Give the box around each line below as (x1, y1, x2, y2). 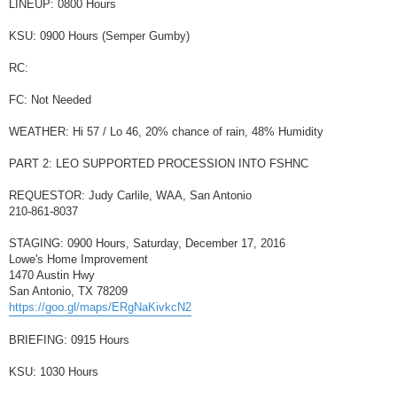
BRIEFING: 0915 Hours (9, 333, 129, 346)
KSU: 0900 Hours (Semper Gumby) (9, 29, 190, 43)
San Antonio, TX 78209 (9, 284, 128, 298)
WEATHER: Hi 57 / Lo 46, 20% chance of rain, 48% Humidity (9, 125, 323, 138)
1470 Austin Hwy (9, 269, 95, 282)
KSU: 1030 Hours (9, 365, 98, 378)
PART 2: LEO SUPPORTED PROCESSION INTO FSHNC (9, 157, 308, 170)
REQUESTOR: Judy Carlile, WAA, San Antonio (9, 189, 252, 202)
